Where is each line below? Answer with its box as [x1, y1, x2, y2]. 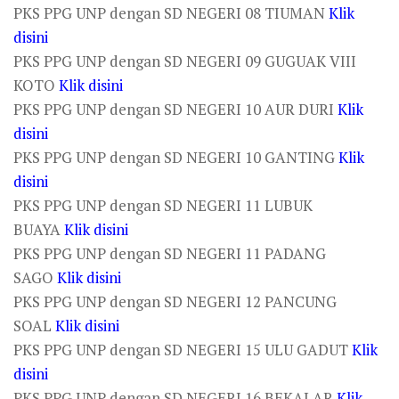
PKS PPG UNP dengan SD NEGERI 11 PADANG [13, 243, 326, 264]
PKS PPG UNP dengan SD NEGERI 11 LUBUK [13, 195, 313, 216]
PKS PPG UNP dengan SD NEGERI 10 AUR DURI [13, 99, 338, 119]
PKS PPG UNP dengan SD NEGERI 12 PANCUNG [13, 291, 337, 312]
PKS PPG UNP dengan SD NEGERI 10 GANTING [13, 147, 338, 167]
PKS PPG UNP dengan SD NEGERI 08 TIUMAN [13, 3, 329, 23]
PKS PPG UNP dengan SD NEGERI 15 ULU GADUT [13, 339, 352, 360]
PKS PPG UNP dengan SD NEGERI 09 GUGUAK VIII [13, 51, 356, 71]
